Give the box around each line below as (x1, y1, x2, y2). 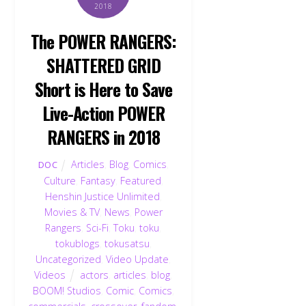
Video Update (106, 252, 169, 266)
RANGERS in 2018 (47, 124, 160, 150)
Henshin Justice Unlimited (44, 189, 160, 203)
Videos (34, 268, 66, 281)
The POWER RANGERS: (31, 28, 176, 55)
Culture (43, 173, 76, 187)
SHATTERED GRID (46, 52, 161, 79)
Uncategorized (36, 252, 102, 266)
